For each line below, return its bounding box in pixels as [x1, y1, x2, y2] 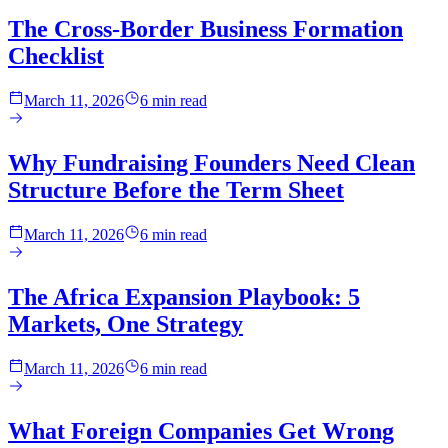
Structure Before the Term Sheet [8, 176, 344, 203]
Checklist [8, 43, 104, 70]
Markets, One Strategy [8, 310, 243, 337]
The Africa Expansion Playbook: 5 [8, 283, 360, 310]
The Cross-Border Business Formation [8, 16, 403, 43]
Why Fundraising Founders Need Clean [8, 149, 415, 176]
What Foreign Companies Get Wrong [8, 417, 394, 444]
